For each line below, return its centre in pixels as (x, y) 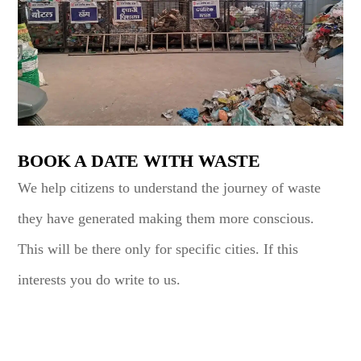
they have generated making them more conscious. (166, 218)
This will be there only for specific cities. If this (158, 249)
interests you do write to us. (100, 279)
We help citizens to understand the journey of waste (170, 187)
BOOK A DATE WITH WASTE (139, 160)
